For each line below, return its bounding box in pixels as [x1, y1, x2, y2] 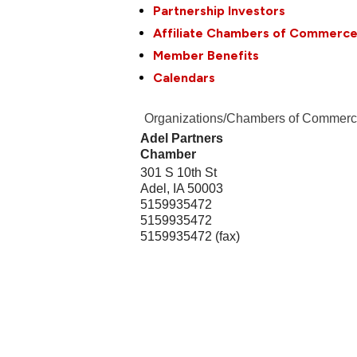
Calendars [153, 69, 216, 85]
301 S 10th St [140, 165, 218, 179]
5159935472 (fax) [140, 229, 241, 243]
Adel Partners [140, 131, 224, 145]
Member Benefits [153, 47, 260, 63]
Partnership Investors [153, 2, 286, 18]
